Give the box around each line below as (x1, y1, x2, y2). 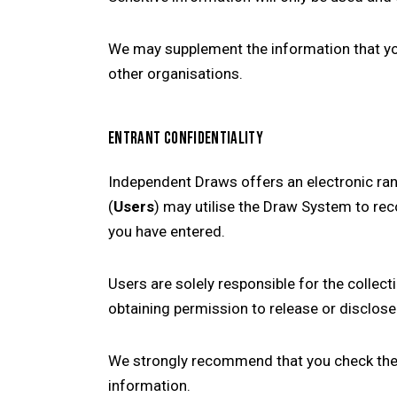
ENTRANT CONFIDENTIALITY (108, 128, 264, 149)
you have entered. (108, 222, 225, 241)
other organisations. (108, 64, 243, 82)
